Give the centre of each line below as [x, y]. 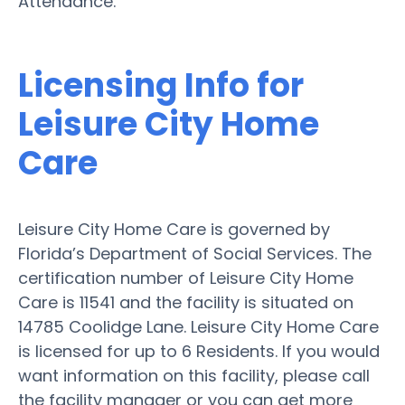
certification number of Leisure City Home [186, 278]
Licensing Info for [161, 85]
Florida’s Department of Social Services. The [195, 253]
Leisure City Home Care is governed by [174, 229]
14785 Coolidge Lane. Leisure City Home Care [198, 326]
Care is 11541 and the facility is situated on [186, 302]
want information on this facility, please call [194, 375]
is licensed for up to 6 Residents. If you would [199, 351]
